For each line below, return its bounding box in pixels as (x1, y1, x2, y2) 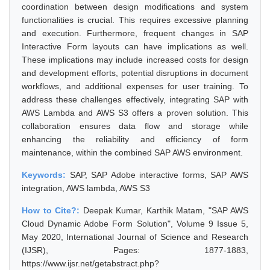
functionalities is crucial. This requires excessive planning (22, 15, 248, 25)
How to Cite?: (22, 206, 83, 215)
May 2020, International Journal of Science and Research (22, 232, 248, 242)
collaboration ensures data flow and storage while (22, 121, 248, 131)
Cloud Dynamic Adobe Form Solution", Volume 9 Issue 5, (22, 219, 248, 228)
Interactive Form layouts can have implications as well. (22, 42, 248, 51)
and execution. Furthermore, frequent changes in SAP (22, 28, 248, 38)
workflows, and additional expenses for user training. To (22, 81, 248, 91)
